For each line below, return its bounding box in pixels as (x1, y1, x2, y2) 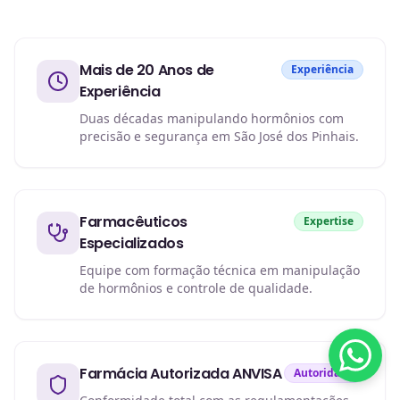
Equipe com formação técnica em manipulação (79, 262, 360, 279)
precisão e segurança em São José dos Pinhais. (79, 128, 359, 145)
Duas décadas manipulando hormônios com (79, 110, 344, 127)
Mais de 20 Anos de (79, 60, 214, 80)
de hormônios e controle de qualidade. (79, 279, 312, 296)
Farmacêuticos (79, 212, 187, 232)
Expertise (304, 213, 354, 229)
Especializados (79, 233, 184, 254)
